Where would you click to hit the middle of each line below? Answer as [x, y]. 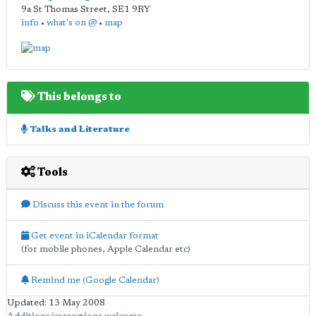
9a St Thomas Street [64, 10]
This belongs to [78, 97]
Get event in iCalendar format [94, 236]
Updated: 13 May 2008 [56, 303]
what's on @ [72, 23]
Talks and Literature [79, 129]
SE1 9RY [131, 10]
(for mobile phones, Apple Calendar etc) [106, 249]
